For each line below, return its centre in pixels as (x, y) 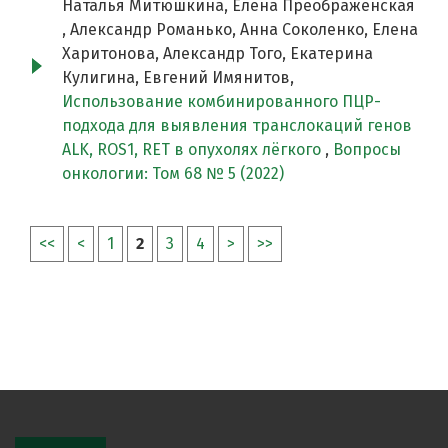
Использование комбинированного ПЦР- (221, 102)
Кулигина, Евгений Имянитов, (178, 78)
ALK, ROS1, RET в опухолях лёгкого (193, 150)
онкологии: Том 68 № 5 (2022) (173, 174)
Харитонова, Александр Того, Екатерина (217, 54)
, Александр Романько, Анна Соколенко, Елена (240, 30)
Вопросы (367, 150)
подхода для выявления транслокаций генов (237, 126)
